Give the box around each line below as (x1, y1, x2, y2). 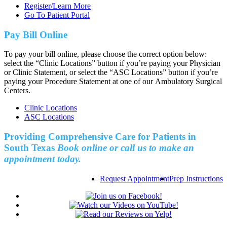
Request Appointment (100, 174, 169, 183)
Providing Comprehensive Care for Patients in (4, 131, 196, 142)
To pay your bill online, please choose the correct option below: (4, 50, 207, 59)
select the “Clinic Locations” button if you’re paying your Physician (4, 59, 220, 68)
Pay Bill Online (4, 29, 67, 40)
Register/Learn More (24, 1, 91, 10)
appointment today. (4, 154, 81, 165)
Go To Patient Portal (24, 10, 90, 19)
